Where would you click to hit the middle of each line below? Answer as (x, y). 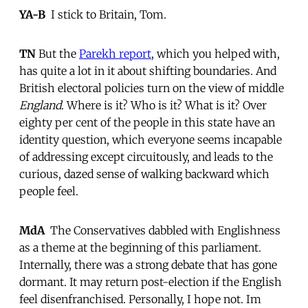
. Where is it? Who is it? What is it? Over (164, 105)
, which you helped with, (216, 53)
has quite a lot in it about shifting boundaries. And (148, 70)
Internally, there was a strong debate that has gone (148, 264)
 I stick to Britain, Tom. (106, 14)
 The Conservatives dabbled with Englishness (163, 230)
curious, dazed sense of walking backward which (144, 174)
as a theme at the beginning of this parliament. (140, 247)
